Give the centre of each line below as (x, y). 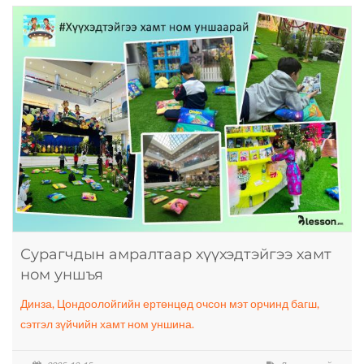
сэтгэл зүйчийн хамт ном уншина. (107, 323)
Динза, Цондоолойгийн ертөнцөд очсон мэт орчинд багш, (170, 303)
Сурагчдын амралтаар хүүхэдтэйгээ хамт (176, 254)
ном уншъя (62, 274)
